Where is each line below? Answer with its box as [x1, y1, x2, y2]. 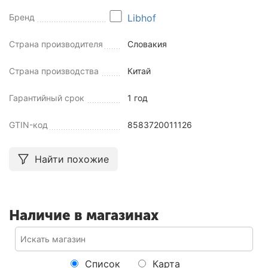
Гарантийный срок [9, 92, 84, 103]
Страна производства [9, 65, 99, 76]
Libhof [127, 11, 157, 24]
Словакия [127, 38, 167, 49]
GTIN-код [9, 119, 48, 130]
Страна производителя [9, 38, 103, 49]
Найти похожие [35, 153, 109, 165]
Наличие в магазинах [9, 206, 159, 224]
